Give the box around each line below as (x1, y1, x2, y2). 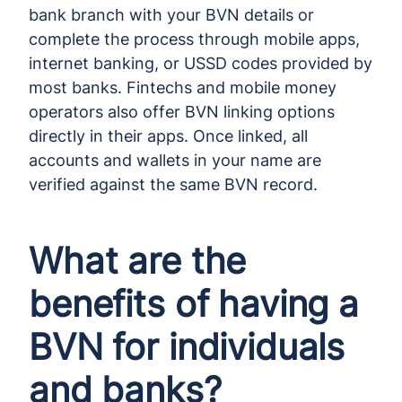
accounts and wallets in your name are (29, 150, 321, 170)
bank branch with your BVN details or (29, 4, 314, 24)
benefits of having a (29, 281, 360, 326)
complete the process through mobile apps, (29, 29, 360, 48)
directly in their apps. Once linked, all (29, 126, 308, 145)
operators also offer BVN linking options (29, 101, 335, 121)
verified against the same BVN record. (29, 174, 318, 194)
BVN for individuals (29, 324, 345, 369)
